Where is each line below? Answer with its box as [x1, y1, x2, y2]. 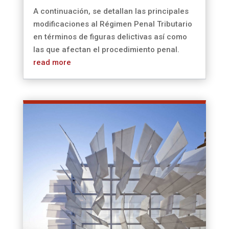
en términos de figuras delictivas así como [33, 32, 187, 41]
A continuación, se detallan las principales [33, 6, 189, 16]
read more [33, 57, 71, 67]
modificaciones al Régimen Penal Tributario [33, 19, 192, 29]
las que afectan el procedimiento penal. [33, 44, 179, 54]
